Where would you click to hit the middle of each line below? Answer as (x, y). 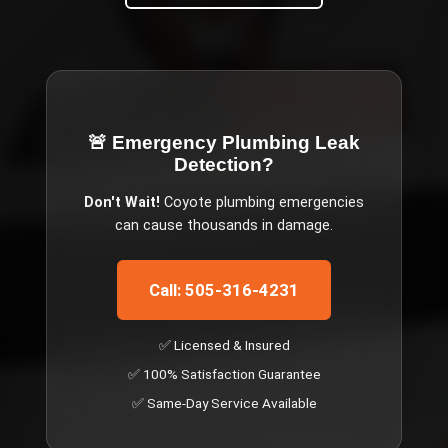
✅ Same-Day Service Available (224, 402)
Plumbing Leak (291, 142)
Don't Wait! (122, 202)
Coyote (188, 202)
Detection (218, 164)
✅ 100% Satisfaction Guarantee (224, 373)
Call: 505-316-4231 (224, 289)
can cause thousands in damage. (224, 225)
